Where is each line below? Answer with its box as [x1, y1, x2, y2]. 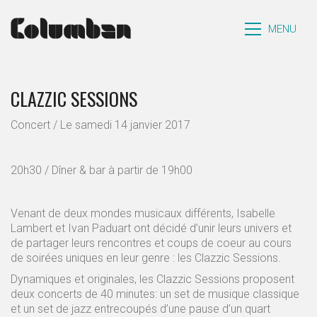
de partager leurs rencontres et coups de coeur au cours [11, 236, 292, 250]
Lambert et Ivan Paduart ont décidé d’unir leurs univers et [11, 221, 292, 235]
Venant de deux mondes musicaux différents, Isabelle [11, 206, 275, 220]
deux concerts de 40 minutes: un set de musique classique [11, 287, 299, 301]
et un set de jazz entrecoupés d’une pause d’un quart [11, 302, 270, 316]
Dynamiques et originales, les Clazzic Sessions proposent [11, 272, 294, 286]
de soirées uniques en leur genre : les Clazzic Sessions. [11, 250, 281, 265]
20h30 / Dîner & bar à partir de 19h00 [11, 163, 192, 177]
